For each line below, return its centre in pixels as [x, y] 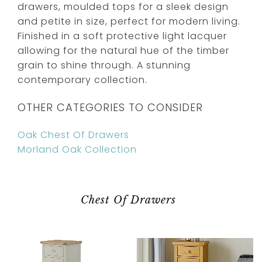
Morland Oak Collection [77, 149]
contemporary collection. [82, 80]
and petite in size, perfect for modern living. [129, 21]
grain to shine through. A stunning [104, 65]
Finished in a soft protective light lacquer [122, 36]
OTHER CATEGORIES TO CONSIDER [110, 107]
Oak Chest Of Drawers [73, 135]
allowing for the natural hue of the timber [123, 50]
